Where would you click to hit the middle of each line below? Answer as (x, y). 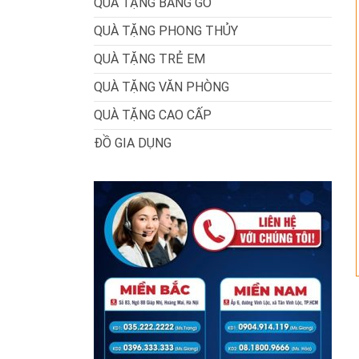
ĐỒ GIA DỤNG (133, 143)
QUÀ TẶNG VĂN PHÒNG (161, 87)
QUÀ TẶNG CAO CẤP (153, 115)
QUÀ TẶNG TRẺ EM (149, 59)
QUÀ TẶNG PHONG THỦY (166, 31)
